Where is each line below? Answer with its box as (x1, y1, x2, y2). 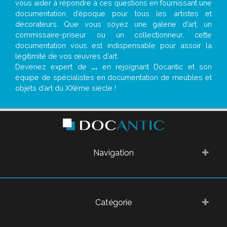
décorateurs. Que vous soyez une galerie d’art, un (15, 20, 212, 29)
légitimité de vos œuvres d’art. (15, 52, 119, 61)
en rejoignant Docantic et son (97, 62, 212, 71)
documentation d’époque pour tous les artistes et (15, 9, 212, 18)
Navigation (93, 148, 134, 158)
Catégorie (95, 198, 132, 208)
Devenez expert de (15, 62, 92, 71)
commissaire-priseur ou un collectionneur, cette (15, 30, 212, 40)
